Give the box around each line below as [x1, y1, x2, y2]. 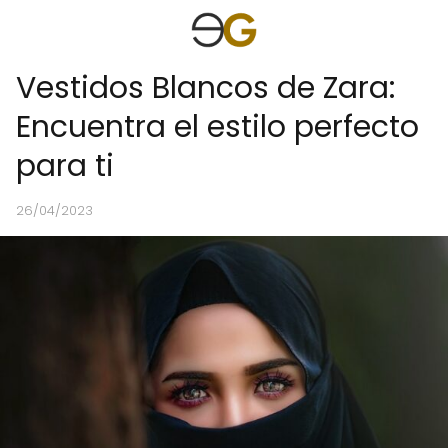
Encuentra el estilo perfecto [16, 106, 419, 148]
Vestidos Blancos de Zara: [16, 67, 395, 109]
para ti [16, 145, 114, 187]
